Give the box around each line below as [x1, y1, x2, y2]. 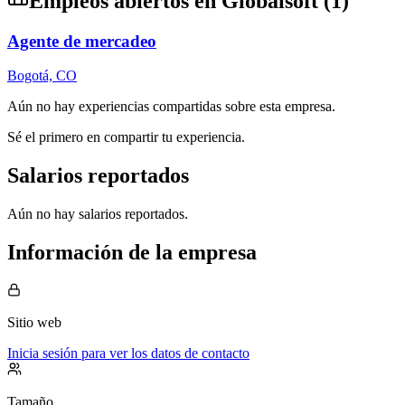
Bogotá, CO [7, 68, 77, 84]
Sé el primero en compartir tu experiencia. [7, 129, 245, 146]
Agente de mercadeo [7, 31, 156, 51]
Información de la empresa [7, 240, 257, 265]
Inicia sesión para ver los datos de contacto [7, 344, 250, 361]
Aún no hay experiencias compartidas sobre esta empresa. [7, 99, 335, 115]
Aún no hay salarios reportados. [7, 206, 188, 222]
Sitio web [7, 314, 61, 330]
